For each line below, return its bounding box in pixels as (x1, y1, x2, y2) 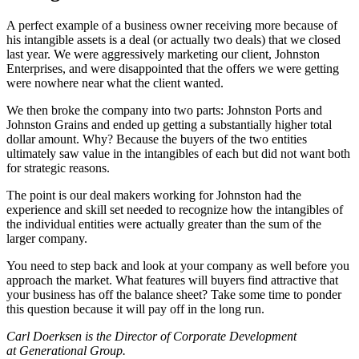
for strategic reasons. (6, 160, 113, 175)
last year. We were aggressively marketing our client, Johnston (6, 46, 320, 61)
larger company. (6, 231, 87, 245)
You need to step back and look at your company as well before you (6, 258, 349, 272)
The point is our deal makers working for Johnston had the (6, 188, 301, 202)
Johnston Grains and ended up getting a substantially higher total (6, 117, 332, 131)
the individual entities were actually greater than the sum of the (6, 216, 321, 231)
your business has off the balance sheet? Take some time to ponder (6, 287, 341, 301)
